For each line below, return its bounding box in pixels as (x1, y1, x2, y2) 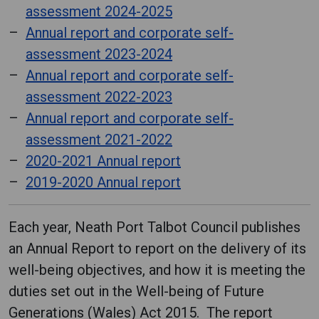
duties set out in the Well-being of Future (9, 283, 264, 300)
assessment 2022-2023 (26, 88, 172, 105)
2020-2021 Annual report (26, 152, 181, 169)
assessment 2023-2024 (26, 46, 172, 63)
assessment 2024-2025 (26, 3, 172, 20)
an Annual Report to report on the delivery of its (9, 240, 306, 257)
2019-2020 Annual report (26, 174, 181, 191)
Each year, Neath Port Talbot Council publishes (9, 219, 300, 236)
